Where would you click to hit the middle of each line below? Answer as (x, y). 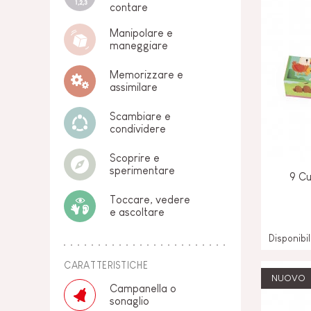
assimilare (134, 87)
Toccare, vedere (150, 200)
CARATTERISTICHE (106, 265)
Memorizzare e (146, 75)
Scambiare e (140, 116)
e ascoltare (137, 212)
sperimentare (142, 170)
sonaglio (129, 301)
